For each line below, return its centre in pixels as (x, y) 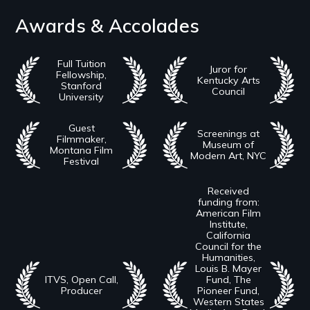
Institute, (228, 224)
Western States (228, 301)
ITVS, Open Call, (81, 279)
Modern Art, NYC (229, 156)
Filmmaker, (81, 139)
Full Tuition (81, 63)
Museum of (229, 145)
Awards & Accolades (108, 26)
